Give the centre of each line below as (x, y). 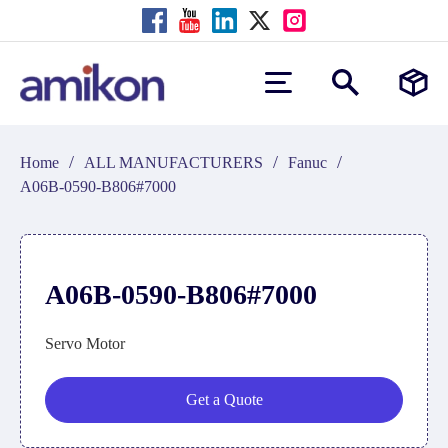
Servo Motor (85, 343)
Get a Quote (224, 399)
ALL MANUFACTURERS (173, 162)
